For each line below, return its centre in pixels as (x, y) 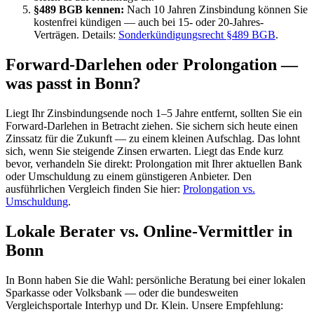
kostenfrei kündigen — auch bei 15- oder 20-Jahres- (149, 22)
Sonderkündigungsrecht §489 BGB (197, 35)
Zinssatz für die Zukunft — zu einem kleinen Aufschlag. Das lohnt (153, 139)
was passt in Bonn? (73, 84)
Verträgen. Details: (76, 35)
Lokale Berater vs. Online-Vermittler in (149, 232)
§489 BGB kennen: (79, 10)
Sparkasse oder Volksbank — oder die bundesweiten (122, 292)
